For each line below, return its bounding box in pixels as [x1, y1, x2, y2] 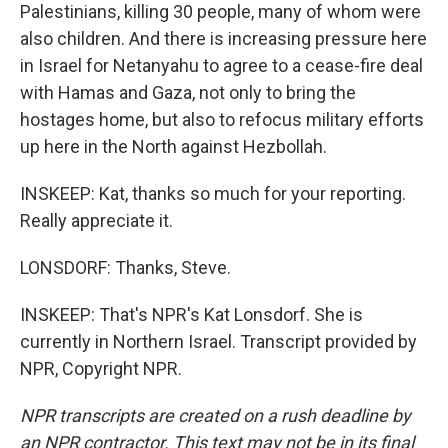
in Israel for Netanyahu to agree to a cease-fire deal [20, 55, 423, 76]
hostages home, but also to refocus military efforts [20, 109, 424, 130]
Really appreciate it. [20, 210, 173, 231]
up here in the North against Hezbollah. [20, 136, 327, 157]
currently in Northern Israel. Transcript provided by [20, 331, 417, 352]
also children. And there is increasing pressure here [20, 28, 427, 49]
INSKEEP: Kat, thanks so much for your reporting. [20, 183, 406, 204]
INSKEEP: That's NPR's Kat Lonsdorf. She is [20, 304, 363, 325]
